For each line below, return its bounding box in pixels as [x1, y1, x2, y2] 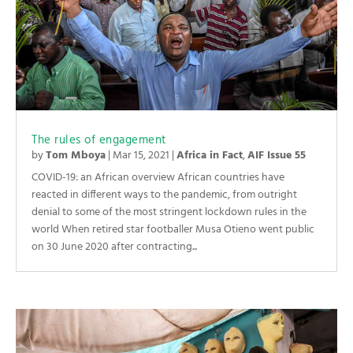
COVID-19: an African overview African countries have [32, 169, 284, 188]
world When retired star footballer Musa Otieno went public [32, 221, 314, 240]
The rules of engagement [32, 131, 167, 150]
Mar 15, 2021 [113, 147, 169, 165]
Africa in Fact [176, 147, 243, 165]
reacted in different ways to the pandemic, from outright [32, 186, 297, 205]
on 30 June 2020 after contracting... [32, 238, 197, 257]
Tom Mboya [46, 147, 106, 165]
